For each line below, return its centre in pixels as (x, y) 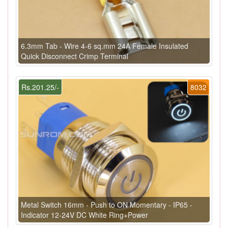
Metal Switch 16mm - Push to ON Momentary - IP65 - (107, 204)
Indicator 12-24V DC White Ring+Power (84, 215)
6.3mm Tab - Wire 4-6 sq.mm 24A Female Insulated (105, 46)
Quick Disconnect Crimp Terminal (75, 56)
